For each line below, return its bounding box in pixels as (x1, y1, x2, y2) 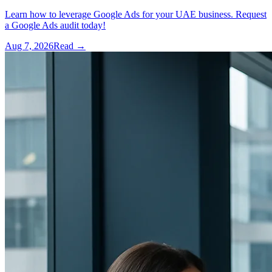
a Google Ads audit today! (5, 19, 106, 30)
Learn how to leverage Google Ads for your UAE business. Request (5, 8, 267, 19)
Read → (53, 40, 86, 51)
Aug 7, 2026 (5, 40, 53, 51)
